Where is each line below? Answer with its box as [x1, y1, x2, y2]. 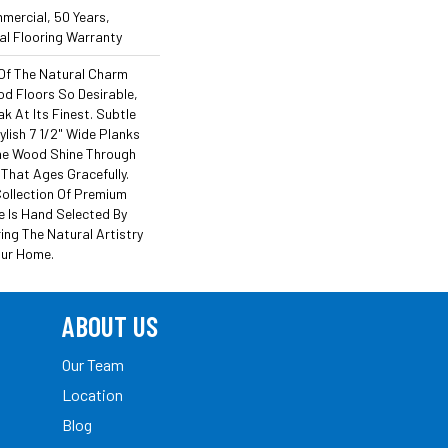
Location [62, 384, 123, 404]
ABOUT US [62, 308, 158, 343]
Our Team [62, 354, 124, 374]
